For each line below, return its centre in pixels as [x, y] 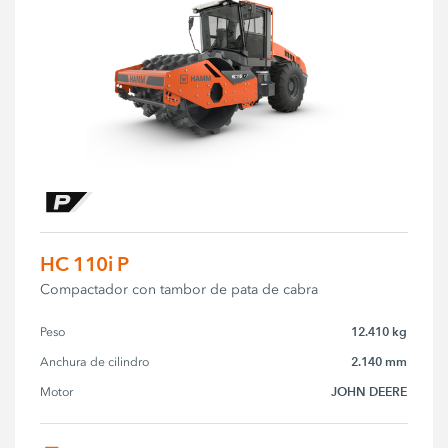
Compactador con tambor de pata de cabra [179, 289]
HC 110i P [84, 263]
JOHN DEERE [369, 391]
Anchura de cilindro [95, 361]
